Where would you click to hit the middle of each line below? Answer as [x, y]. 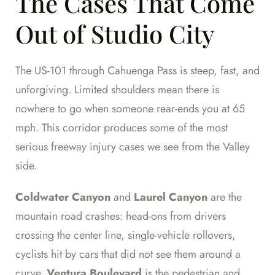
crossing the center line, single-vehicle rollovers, [126, 235]
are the [225, 197]
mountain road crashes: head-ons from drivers [121, 216]
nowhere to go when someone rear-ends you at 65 [130, 109]
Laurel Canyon [171, 197]
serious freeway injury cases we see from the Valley [133, 147]
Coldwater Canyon [63, 197]
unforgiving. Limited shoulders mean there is [117, 90]
